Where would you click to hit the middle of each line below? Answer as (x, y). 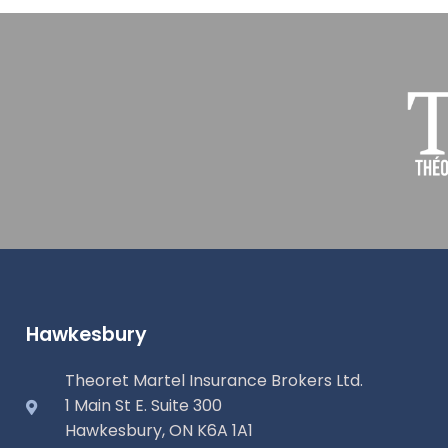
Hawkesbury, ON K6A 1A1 (158, 430)
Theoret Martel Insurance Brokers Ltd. (213, 380)
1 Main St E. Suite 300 (143, 405)
